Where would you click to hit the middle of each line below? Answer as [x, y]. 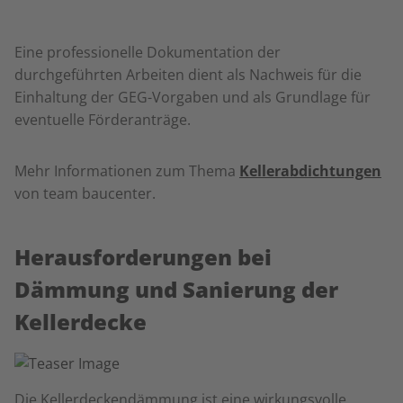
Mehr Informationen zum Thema [127, 171]
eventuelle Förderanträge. [104, 120]
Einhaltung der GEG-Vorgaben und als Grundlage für [193, 97]
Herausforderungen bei [143, 257]
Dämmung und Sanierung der [176, 289]
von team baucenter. [85, 193]
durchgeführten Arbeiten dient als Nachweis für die [188, 75]
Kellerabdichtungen [310, 171]
